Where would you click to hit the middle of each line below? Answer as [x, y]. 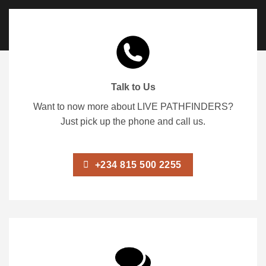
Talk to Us [133, 87]
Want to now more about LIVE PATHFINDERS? [133, 106]
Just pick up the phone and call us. [133, 121]
